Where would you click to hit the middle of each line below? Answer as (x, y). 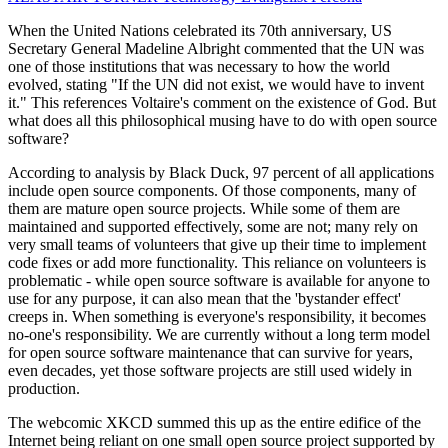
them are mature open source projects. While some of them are (204, 209)
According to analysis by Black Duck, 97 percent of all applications (221, 173)
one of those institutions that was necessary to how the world (199, 67)
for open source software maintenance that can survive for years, (210, 353)
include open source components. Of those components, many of (212, 191)
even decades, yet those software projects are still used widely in (210, 371)
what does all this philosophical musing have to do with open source (222, 121)
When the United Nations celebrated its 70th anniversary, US (200, 31)
